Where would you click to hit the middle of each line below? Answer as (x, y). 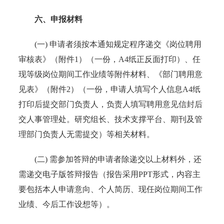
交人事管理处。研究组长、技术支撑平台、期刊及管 (111, 119)
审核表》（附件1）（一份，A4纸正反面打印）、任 (110, 59)
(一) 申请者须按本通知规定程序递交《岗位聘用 (110, 44)
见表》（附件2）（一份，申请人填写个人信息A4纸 (110, 89)
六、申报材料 (59, 19)
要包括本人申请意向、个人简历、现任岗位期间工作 (111, 189)
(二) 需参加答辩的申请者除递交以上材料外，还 (110, 159)
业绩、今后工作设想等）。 (67, 204)
